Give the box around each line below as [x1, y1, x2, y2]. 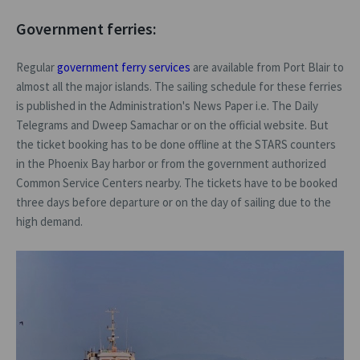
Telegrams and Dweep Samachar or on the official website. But [16, 117, 329, 133]
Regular [16, 59, 57, 75]
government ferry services [57, 59, 190, 75]
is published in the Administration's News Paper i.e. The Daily [16, 97, 318, 113]
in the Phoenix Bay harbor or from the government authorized [16, 155, 326, 171]
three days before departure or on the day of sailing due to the [16, 194, 331, 210]
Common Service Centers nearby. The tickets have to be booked [16, 174, 337, 190]
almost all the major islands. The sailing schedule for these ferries [16, 78, 342, 94]
